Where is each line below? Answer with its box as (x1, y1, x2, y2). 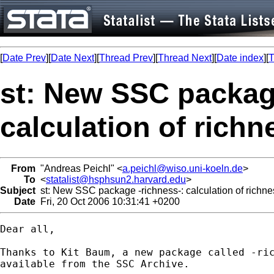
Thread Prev (99, 53, 153, 63)
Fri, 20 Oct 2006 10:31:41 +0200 (35, 196, 180, 207)
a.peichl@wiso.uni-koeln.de (122, 163, 243, 174)
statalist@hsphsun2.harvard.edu (46, 174, 186, 185)
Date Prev (2, 53, 46, 63)
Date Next (51, 53, 94, 63)
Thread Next (158, 53, 212, 63)
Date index (217, 53, 264, 63)
